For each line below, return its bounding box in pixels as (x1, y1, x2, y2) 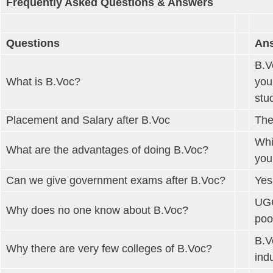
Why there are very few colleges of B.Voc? (6, 242, 212, 255)
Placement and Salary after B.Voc (6, 113, 170, 126)
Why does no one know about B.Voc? (6, 204, 188, 216)
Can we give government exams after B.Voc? (6, 174, 225, 186)
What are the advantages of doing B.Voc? (6, 143, 208, 156)
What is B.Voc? (6, 75, 80, 88)
